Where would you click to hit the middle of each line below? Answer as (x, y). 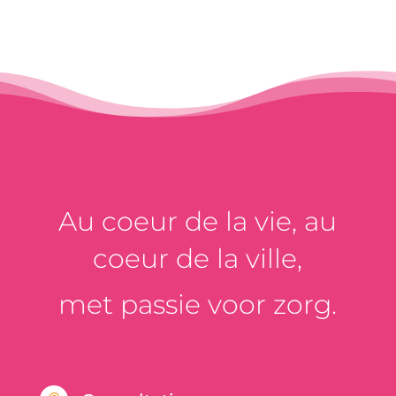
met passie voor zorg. (198, 305)
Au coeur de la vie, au (198, 222)
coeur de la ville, (198, 259)
